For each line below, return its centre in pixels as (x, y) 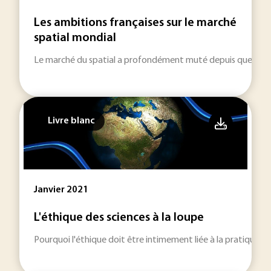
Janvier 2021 (61, 190)
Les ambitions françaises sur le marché (135, 23)
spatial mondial (75, 38)
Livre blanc (71, 121)
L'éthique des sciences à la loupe (119, 218)
